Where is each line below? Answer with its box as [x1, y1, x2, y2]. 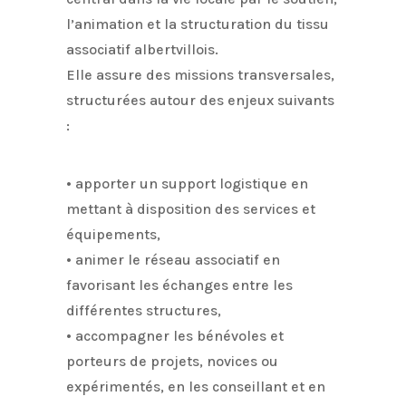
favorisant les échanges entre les [66, 275, 294, 294]
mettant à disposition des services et [66, 199, 316, 217]
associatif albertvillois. [66, 40, 219, 58]
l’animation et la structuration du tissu [66, 14, 330, 33]
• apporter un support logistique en [66, 174, 309, 192]
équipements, [66, 225, 161, 243]
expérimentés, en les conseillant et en [66, 377, 326, 395]
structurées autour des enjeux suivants [66, 91, 335, 109]
